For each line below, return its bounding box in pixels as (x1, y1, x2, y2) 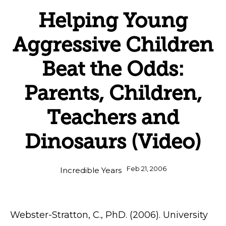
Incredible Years (60, 165, 122, 175)
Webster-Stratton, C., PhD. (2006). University (10, 209, 208, 220)
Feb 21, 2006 (126, 164, 166, 173)
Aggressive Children (13, 32, 213, 56)
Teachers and (47, 104, 179, 129)
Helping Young (38, 8, 188, 32)
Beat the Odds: (42, 56, 184, 81)
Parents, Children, (24, 80, 202, 105)
